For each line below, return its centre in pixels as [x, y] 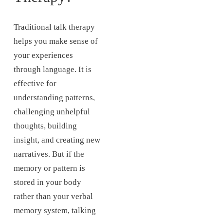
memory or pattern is [49, 168]
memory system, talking [55, 211]
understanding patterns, [54, 98]
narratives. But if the [49, 154]
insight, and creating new [57, 140]
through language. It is [53, 70]
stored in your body [47, 182]
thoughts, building [45, 126]
